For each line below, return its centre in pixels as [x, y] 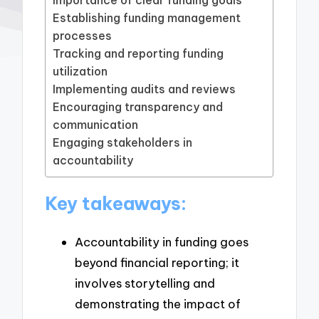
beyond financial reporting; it [157, 263]
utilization [80, 71]
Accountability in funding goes [162, 242]
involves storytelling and [145, 283]
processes [83, 35]
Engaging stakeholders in [123, 142]
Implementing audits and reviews [145, 89]
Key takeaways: [116, 204]
